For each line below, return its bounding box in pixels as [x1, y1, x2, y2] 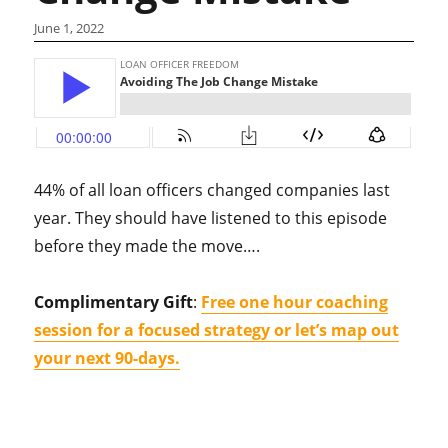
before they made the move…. [34, 235, 261, 257]
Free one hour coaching [201, 291, 389, 313]
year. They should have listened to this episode [34, 207, 388, 229]
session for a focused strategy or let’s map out [34, 319, 400, 341]
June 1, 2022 [34, 19, 105, 37]
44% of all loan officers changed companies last [34, 179, 391, 201]
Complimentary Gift [34, 291, 194, 313]
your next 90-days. [34, 347, 181, 369]
